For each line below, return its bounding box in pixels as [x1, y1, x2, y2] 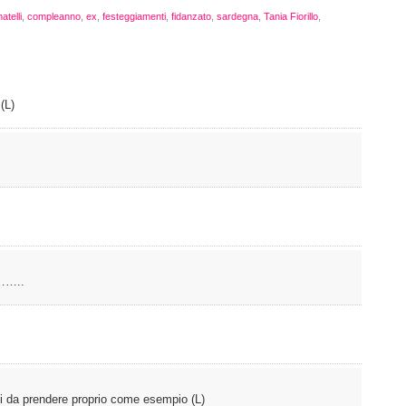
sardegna [217, 10, 258, 22]
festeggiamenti [102, 10, 166, 22]
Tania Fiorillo [264, 10, 318, 22]
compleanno [27, 10, 81, 22]
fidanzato [171, 10, 211, 22]
